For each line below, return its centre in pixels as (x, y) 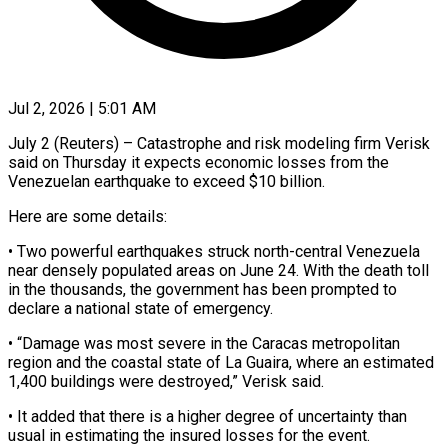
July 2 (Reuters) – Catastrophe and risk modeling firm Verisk (219, 143)
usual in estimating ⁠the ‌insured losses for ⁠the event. (189, 435)
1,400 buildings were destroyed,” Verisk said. (166, 381)
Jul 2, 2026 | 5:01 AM (82, 108)
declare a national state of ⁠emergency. (140, 308)
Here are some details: (87, 216)
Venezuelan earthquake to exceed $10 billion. (166, 181)
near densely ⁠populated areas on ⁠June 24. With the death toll (218, 270)
